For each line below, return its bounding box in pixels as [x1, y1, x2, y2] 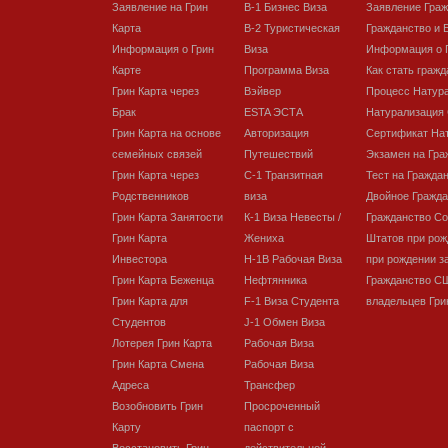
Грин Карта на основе [112, 127, 221, 139]
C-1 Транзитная [244, 169, 323, 181]
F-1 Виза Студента [244, 295, 339, 307]
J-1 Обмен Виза [244, 316, 325, 328]
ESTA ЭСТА [244, 106, 303, 118]
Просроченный [244, 400, 320, 412]
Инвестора [112, 253, 167, 265]
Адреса [112, 379, 149, 391]
